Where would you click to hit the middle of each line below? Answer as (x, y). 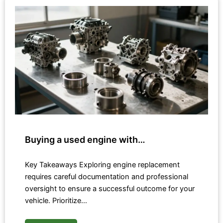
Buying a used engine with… (85, 139)
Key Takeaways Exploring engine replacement (102, 165)
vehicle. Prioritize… (56, 200)
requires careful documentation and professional (107, 176)
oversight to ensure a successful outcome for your (110, 188)
